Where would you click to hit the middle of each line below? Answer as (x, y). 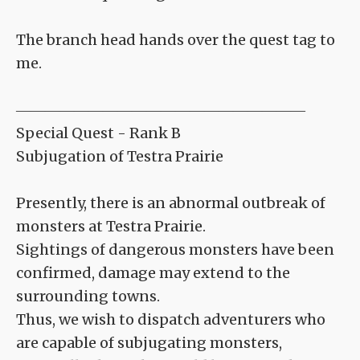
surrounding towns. (88, 297)
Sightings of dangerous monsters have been (175, 250)
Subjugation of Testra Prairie (120, 157)
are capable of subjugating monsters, (149, 343)
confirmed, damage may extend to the (153, 273)
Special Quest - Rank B (98, 133)
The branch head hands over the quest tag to (176, 40)
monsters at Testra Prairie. (111, 227)
